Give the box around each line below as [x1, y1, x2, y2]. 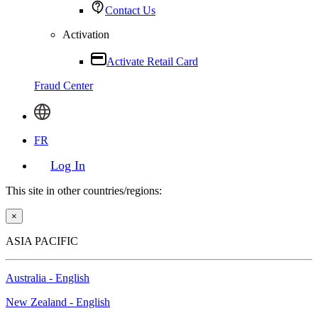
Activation [62, 28, 109, 40]
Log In [50, 158, 85, 172]
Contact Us [105, 4, 155, 16]
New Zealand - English [6, 296, 110, 308]
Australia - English [6, 272, 89, 284]
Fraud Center [34, 79, 93, 92]
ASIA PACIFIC [6, 235, 78, 247]
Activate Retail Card [106, 55, 198, 67]
